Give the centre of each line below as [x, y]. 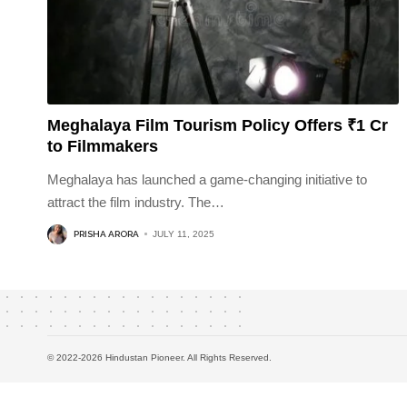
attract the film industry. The [129, 202]
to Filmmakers [103, 146]
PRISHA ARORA [106, 234]
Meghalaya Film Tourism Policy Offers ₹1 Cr [218, 125]
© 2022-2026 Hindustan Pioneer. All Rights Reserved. [159, 357]
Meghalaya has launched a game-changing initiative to [207, 179]
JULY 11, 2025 [184, 234]
